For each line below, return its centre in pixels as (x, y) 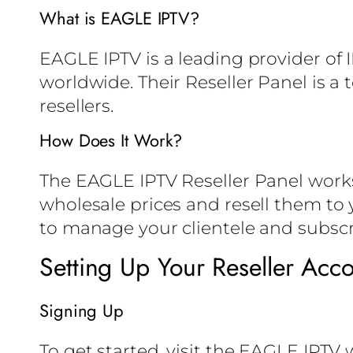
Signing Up (82, 311)
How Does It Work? (111, 141)
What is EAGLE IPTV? (120, 19)
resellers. (77, 106)
